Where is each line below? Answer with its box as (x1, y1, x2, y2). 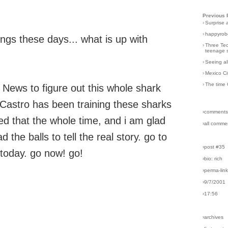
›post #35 (203, 144, 225, 150)
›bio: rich (203, 155, 223, 161)
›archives (203, 214, 224, 220)
